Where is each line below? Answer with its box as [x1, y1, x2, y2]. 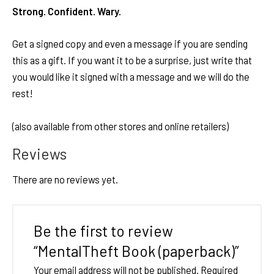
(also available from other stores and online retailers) [12, 120, 229, 132]
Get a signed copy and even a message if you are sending [12, 38, 248, 50]
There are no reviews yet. [12, 174, 118, 186]
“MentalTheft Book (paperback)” [33, 241, 239, 260]
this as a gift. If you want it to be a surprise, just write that [12, 54, 252, 67]
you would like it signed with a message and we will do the [12, 71, 250, 83]
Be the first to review [33, 221, 173, 240]
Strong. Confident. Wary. [12, 6, 121, 18]
